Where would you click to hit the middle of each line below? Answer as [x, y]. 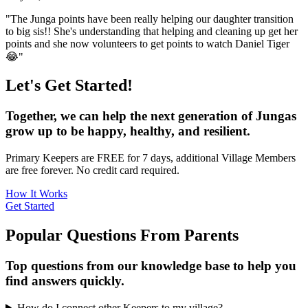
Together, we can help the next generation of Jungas [151, 116]
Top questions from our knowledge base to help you [151, 265]
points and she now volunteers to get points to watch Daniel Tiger [147, 43]
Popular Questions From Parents [122, 235]
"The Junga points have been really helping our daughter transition [150, 19]
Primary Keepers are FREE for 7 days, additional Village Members [151, 158]
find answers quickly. [65, 280]
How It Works [36, 194]
